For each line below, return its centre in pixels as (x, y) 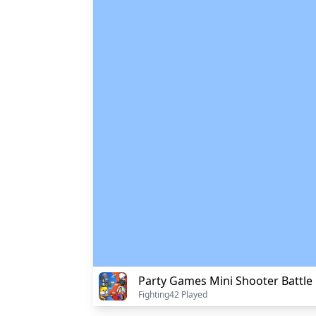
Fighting (154, 294)
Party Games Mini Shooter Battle (225, 281)
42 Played (188, 294)
